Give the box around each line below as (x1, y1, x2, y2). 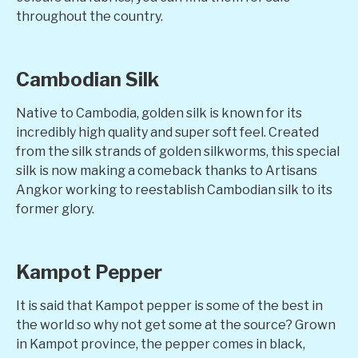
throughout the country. (16, 9, 163, 25)
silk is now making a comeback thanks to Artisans (16, 162, 317, 178)
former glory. (16, 201, 94, 217)
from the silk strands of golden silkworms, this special (16, 143, 340, 159)
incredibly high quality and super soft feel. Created (16, 124, 319, 140)
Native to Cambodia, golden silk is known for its (16, 105, 302, 121)
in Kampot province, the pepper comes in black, (16, 336, 305, 352)
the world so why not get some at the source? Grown (16, 316, 336, 332)
